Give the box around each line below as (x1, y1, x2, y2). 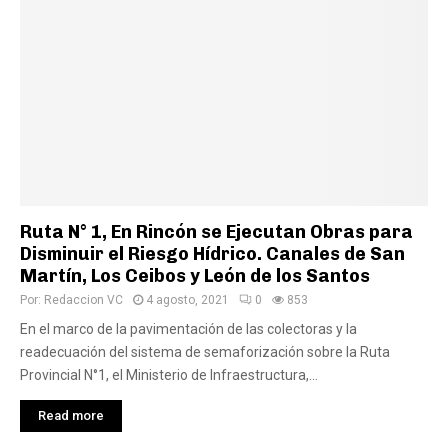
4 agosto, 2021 (146, 293, 229, 307)
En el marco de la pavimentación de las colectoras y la (20, 321, 357, 337)
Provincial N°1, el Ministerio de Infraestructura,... (20, 367, 318, 383)
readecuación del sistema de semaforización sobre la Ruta (20, 344, 390, 360)
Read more (38, 408, 104, 423)
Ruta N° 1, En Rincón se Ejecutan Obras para (20, 221, 413, 243)
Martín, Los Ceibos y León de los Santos (20, 265, 370, 287)
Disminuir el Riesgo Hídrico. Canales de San (20, 243, 405, 265)
